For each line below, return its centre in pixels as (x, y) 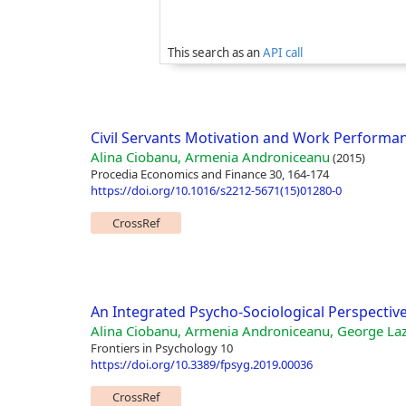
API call (283, 53)
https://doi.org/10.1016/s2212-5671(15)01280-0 (216, 191)
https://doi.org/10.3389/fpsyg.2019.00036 (201, 365)
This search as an (215, 53)
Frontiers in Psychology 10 (161, 348)
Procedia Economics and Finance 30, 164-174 (209, 174)
